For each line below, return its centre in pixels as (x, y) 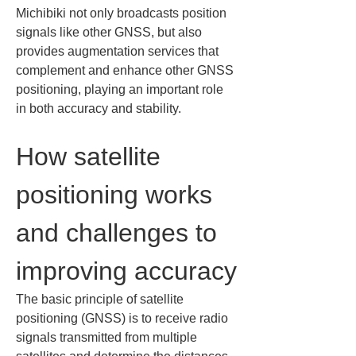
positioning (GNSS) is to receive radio (124, 318)
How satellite (92, 157)
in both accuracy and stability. (99, 108)
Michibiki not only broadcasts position (123, 13)
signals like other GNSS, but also (110, 32)
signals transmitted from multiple (108, 337)
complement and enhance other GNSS (126, 70)
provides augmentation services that (119, 51)
